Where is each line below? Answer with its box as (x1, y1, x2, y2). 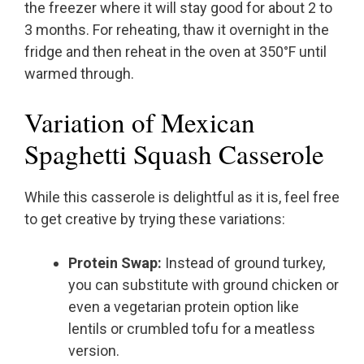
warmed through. (24, 65, 134, 83)
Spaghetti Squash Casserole (24, 136, 324, 172)
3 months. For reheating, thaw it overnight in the (24, 21, 329, 39)
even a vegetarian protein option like (68, 298, 299, 316)
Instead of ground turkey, (162, 254, 325, 272)
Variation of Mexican (24, 104, 255, 141)
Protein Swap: (68, 254, 162, 272)
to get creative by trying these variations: (24, 210, 285, 228)
